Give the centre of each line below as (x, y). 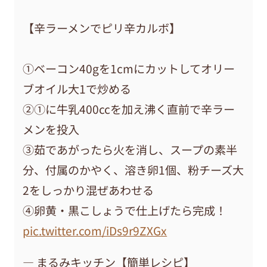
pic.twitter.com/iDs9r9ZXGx (95, 230)
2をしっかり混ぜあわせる (89, 190)
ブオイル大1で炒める (77, 89)
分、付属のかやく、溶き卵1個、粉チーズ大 (133, 170)
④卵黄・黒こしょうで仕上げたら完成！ (125, 210)
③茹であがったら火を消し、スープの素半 (130, 149)
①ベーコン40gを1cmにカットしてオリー (129, 68)
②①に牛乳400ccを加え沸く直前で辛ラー (129, 109)
